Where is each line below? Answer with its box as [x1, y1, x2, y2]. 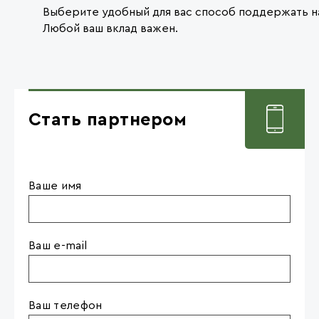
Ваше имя [28, 179, 82, 192]
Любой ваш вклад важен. [42, 22, 178, 34]
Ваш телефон [28, 299, 103, 311]
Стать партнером [28, 110, 187, 129]
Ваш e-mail [28, 239, 88, 251]
